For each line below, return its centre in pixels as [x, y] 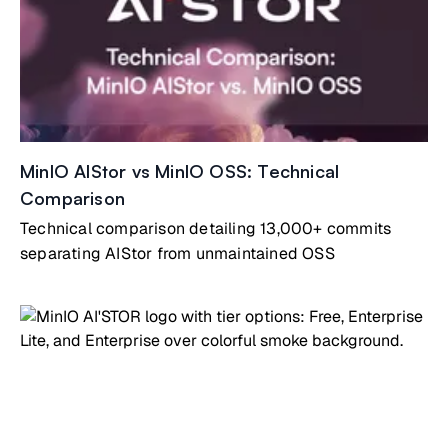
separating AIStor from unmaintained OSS [177, 253]
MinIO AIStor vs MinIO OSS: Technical [180, 171]
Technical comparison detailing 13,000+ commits [206, 228]
